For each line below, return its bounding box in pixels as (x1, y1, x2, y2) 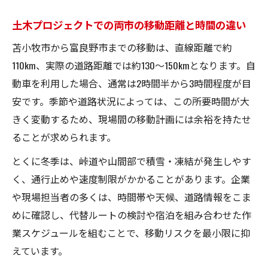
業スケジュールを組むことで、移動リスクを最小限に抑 (12, 225, 250, 240)
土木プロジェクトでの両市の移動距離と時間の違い (12, 16, 246, 32)
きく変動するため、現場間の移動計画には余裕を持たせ (12, 111, 251, 126)
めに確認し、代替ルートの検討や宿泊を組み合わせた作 (12, 207, 251, 222)
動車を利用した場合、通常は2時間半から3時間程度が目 (12, 75, 251, 90)
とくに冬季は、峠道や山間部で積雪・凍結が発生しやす (12, 153, 251, 168)
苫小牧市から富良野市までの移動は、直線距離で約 (12, 39, 232, 54)
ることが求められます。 (12, 129, 116, 144)
